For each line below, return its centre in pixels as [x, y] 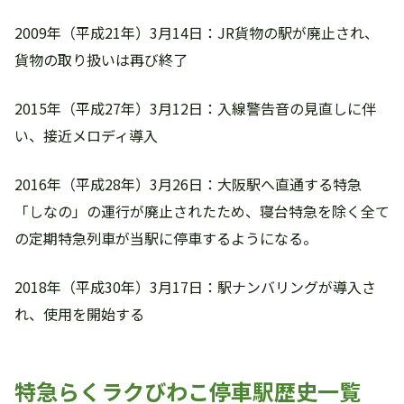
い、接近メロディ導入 [86, 135]
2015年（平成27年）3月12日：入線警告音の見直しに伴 [195, 108]
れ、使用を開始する [79, 314]
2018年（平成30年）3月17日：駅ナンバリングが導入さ [195, 287]
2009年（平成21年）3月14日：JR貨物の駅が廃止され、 [197, 32]
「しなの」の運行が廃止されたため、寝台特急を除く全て [202, 211]
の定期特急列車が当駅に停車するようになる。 [166, 238]
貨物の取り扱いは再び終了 [101, 60]
